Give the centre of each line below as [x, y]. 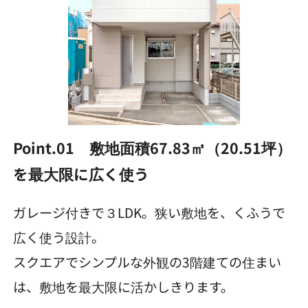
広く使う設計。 [59, 238]
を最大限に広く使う [81, 174]
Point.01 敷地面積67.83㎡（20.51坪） [153, 148]
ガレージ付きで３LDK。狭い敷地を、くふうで [150, 213]
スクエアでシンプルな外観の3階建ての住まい [147, 262]
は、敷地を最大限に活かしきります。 [124, 287]
